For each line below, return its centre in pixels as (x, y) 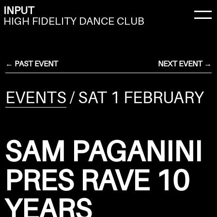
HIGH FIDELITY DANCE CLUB (74, 21)
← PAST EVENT (32, 63)
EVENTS (36, 97)
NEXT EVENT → (185, 63)
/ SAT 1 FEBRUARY (135, 97)
